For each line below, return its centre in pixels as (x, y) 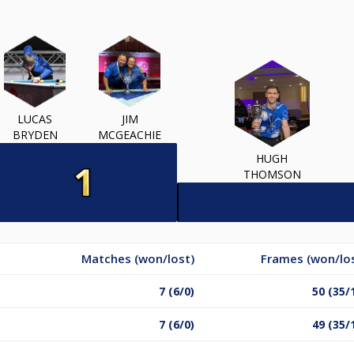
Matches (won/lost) (138, 258)
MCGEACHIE (130, 134)
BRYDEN (35, 134)
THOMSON (272, 174)
